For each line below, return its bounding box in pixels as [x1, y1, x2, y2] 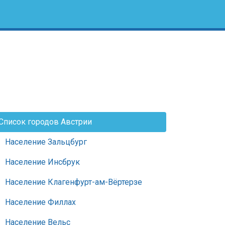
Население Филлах [5, 197, 76, 207]
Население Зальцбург [5, 137, 87, 147]
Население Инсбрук [5, 157, 80, 167]
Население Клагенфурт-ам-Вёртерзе [5, 177, 142, 187]
